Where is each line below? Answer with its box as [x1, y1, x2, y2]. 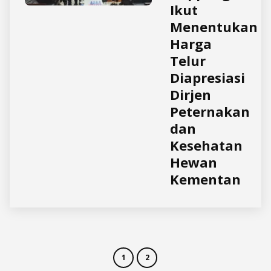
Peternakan [170, 102, 250, 120]
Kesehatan [170, 136, 243, 154]
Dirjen [170, 85, 211, 103]
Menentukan [170, 18, 258, 36]
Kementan [170, 170, 241, 188]
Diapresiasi [170, 68, 245, 87]
